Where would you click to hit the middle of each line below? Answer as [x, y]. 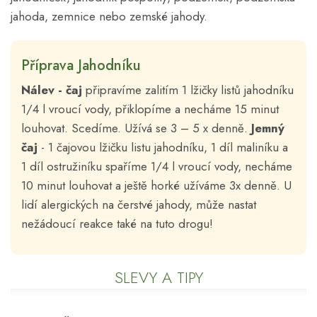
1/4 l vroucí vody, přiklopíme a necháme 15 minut [150, 109]
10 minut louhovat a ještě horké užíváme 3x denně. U [156, 185]
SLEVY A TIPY [158, 277]
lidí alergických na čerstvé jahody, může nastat [139, 204]
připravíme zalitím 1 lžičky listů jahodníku [188, 90]
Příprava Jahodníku [81, 65]
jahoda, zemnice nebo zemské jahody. [109, 16]
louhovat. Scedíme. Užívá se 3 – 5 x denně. [136, 128]
